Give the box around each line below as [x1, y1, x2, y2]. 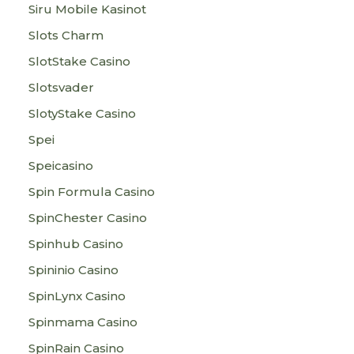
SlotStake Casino [28, 54, 130, 69]
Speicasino [28, 158, 93, 173]
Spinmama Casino [28, 314, 137, 330]
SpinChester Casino [28, 210, 147, 225]
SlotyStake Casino [28, 106, 136, 121]
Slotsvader [28, 80, 94, 95]
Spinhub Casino [28, 236, 123, 251]
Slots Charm [28, 28, 104, 43]
